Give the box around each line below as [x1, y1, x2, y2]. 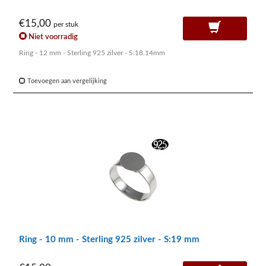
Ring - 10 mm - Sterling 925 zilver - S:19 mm [19, 235, 199, 244]
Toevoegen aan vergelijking [26, 77, 107, 84]
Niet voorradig [27, 33, 78, 40]
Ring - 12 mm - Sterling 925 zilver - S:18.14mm [19, 49, 165, 56]
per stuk [53, 21, 78, 28]
